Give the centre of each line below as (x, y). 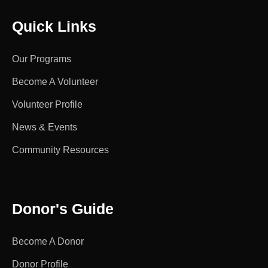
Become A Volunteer (55, 81)
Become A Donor (48, 241)
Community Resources (60, 150)
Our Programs (42, 59)
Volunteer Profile (47, 104)
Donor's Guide (63, 208)
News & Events (45, 127)
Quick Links (54, 26)
